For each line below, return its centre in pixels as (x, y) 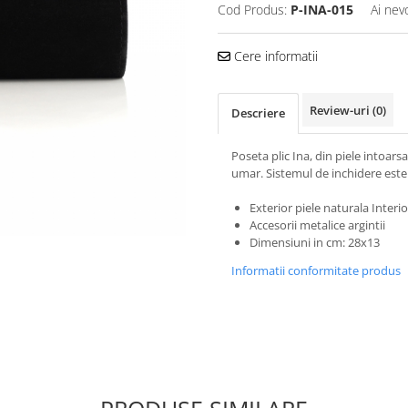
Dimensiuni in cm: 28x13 (315, 242)
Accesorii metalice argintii (317, 224)
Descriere (258, 112)
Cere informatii (274, 56)
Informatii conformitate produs (316, 270)
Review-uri (341, 110)
